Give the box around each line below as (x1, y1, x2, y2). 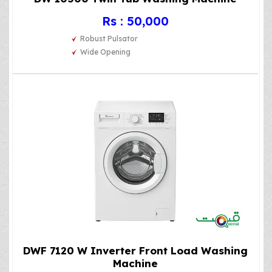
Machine (112, 257, 158, 270)
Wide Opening (80, 47, 131, 56)
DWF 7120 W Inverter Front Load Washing (22, 244, 248, 257)
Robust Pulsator (80, 33, 138, 43)
